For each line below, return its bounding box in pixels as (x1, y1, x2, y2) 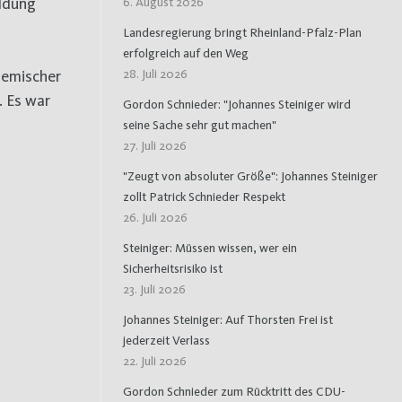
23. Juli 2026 (123, 281, 186, 296)
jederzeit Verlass (123, 332, 210, 347)
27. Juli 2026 (123, 137, 187, 153)
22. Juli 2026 (123, 353, 187, 368)
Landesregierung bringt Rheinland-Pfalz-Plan (123, 24, 362, 39)
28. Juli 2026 (123, 66, 188, 81)
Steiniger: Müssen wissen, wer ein (123, 240, 297, 255)
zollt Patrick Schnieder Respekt (123, 188, 285, 204)
